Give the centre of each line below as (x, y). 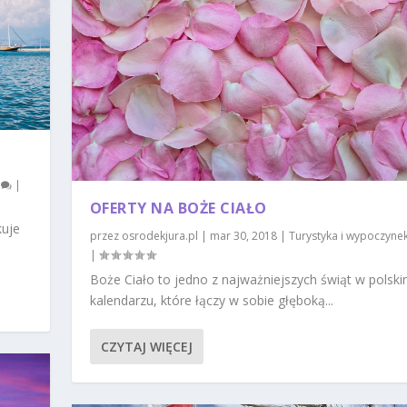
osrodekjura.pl (159, 236)
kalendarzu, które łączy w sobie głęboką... (211, 301)
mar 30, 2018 (243, 236)
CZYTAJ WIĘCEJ (146, 347)
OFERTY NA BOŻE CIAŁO (178, 208)
